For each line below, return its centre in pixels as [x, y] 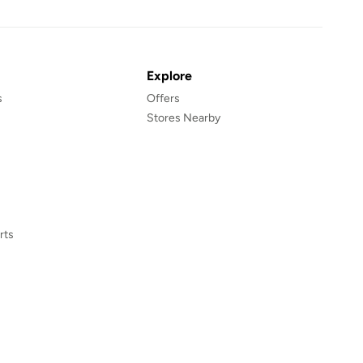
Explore [170, 76]
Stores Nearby [184, 118]
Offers [164, 99]
